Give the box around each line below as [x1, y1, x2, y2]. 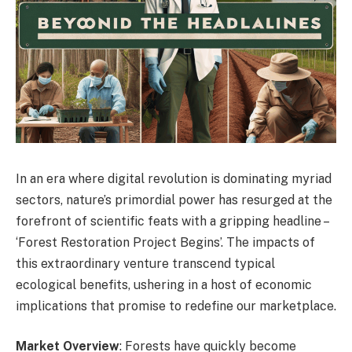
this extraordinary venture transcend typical [16, 255, 275, 271]
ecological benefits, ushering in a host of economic [16, 277, 312, 292]
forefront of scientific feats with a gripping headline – [16, 213, 328, 229]
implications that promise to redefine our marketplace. [16, 298, 336, 313]
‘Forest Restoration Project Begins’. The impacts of [16, 234, 315, 250]
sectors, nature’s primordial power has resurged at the [16, 192, 332, 207]
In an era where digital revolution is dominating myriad [16, 170, 332, 186]
